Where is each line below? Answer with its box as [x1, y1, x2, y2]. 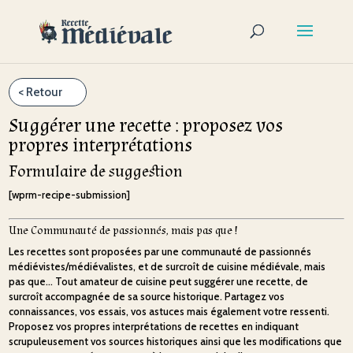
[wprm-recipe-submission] [9, 188, 131, 201]
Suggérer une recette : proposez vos [9, 113, 284, 139]
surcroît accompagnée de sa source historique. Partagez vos [9, 290, 285, 303]
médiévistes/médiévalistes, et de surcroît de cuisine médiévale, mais [9, 260, 326, 273]
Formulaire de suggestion [9, 161, 184, 182]
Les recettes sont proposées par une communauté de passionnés [9, 245, 312, 258]
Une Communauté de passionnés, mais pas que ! [9, 223, 239, 238]
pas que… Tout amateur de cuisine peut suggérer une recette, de [9, 275, 309, 288]
